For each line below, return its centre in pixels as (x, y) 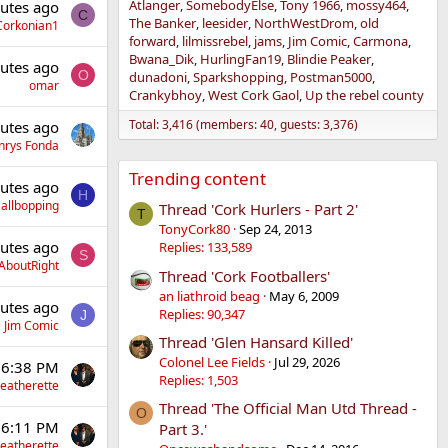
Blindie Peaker (329, 59)
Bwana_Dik (161, 59)
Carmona (380, 41)
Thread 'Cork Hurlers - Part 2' (258, 209)
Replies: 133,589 (205, 247)
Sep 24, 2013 (275, 229)
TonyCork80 (194, 229)
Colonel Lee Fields (212, 361)
